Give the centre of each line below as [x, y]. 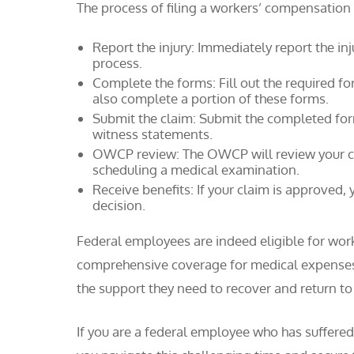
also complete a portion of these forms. [211, 98]
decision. [119, 205]
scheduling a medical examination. [196, 169]
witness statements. [153, 134]
